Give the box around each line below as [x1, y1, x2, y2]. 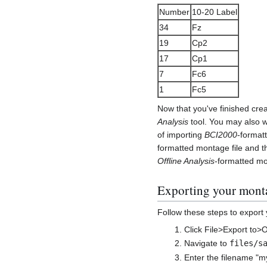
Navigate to [184, 238, 229, 249]
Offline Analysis [157, 156, 215, 166]
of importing [157, 129, 204, 139]
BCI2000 [204, 129, 237, 139]
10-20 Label [192, 7, 237, 17]
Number [159, 7, 190, 17]
